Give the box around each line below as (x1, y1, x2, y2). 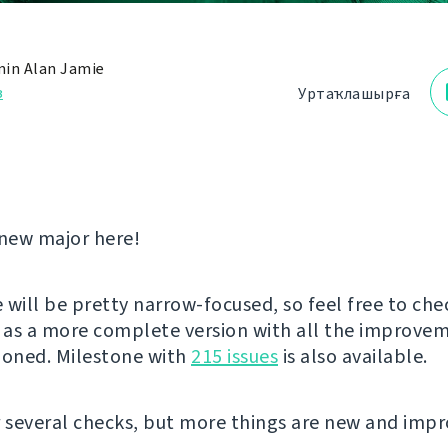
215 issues (191, 342, 278, 370)
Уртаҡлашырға (298, 82, 410, 104)
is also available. (278, 342, 428, 370)
